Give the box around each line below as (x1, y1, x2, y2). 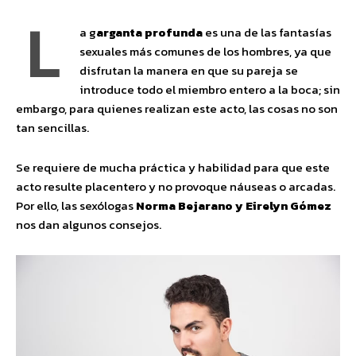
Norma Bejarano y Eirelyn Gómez (133, 196, 331, 215)
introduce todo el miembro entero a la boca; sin (79, 80, 340, 99)
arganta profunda (96, 23, 203, 42)
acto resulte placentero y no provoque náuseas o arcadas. (16, 177, 335, 196)
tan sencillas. (16, 118, 89, 137)
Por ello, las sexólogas (16, 196, 133, 215)
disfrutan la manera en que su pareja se (79, 61, 298, 80)
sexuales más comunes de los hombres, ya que (79, 42, 331, 61)
